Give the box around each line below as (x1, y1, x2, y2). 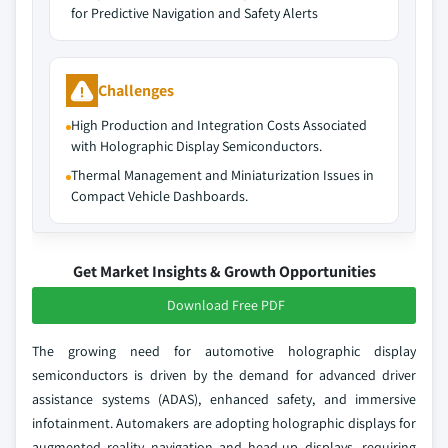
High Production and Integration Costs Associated (71, 116, 367, 134)
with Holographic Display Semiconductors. (71, 137, 322, 155)
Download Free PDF (167, 296, 285, 314)
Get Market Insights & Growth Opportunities (72, 261, 376, 282)
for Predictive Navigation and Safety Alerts (71, 4, 318, 22)
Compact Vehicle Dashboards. (71, 187, 248, 205)
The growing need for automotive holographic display (32, 342, 416, 360)
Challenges (98, 79, 174, 101)
